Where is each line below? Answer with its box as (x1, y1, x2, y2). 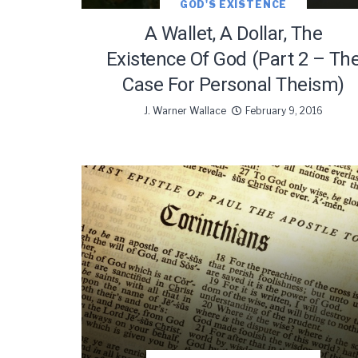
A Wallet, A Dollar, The (144, 22, 323, 46)
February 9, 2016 (245, 105, 323, 117)
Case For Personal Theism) (121, 74, 344, 97)
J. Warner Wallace (144, 105, 226, 117)
